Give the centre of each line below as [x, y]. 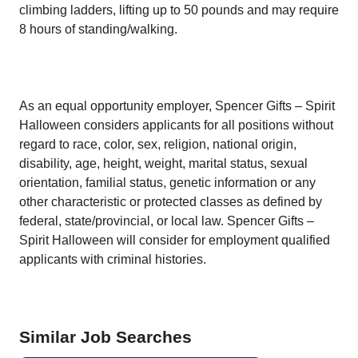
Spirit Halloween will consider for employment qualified [175, 240]
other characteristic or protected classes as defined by [171, 202]
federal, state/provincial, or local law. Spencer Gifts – [167, 221]
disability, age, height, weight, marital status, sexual [163, 163]
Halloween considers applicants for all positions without [176, 125]
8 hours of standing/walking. [98, 29]
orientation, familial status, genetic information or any [167, 183]
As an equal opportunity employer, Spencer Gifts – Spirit [177, 106]
